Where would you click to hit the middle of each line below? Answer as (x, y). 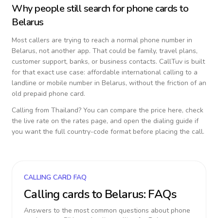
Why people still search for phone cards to (100, 9)
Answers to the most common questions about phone (107, 210)
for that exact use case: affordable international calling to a (105, 72)
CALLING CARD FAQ (55, 177)
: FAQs (160, 194)
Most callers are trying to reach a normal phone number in (102, 40)
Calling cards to (64, 194)
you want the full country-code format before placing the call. (108, 132)
